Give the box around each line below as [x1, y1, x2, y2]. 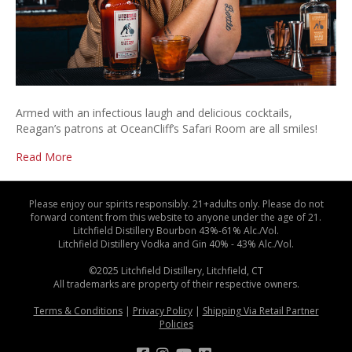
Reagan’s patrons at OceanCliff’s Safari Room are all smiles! [16, 120, 317, 136]
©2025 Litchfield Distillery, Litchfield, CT [89, 263, 263, 277]
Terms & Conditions [33, 303, 123, 317]
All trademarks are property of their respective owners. [53, 277, 299, 291]
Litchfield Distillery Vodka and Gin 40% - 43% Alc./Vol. [58, 236, 294, 251]
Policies [159, 317, 193, 331]
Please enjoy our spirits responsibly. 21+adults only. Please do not [28, 196, 324, 211]
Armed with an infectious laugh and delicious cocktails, [16, 104, 292, 120]
